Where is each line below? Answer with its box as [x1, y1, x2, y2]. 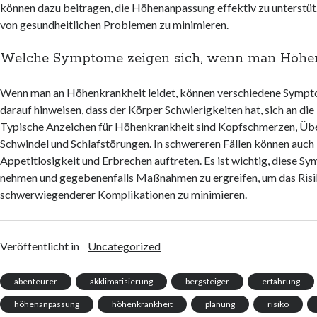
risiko [267, 299, 289, 310]
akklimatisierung [90, 276, 154, 287]
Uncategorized [88, 239, 161, 253]
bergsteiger [185, 276, 230, 287]
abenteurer [14, 276, 58, 287]
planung [205, 299, 236, 310]
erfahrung [262, 276, 301, 287]
